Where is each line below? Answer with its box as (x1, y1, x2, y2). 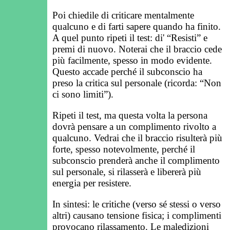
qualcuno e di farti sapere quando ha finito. (52, 21, 221, 32)
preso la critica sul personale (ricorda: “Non (52, 77, 221, 88)
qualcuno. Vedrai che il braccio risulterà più (52, 132, 222, 144)
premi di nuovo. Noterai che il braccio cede (52, 43, 222, 54)
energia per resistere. (52, 178, 131, 189)
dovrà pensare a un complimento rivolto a (52, 121, 216, 132)
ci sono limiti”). (52, 88, 113, 100)
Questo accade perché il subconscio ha (52, 66, 202, 77)
